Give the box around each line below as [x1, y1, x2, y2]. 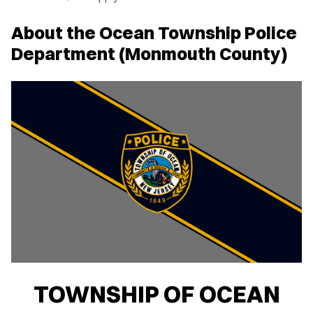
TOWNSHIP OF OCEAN [33, 279, 280, 308]
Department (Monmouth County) [11, 43, 288, 65]
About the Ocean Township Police [11, 22, 297, 44]
